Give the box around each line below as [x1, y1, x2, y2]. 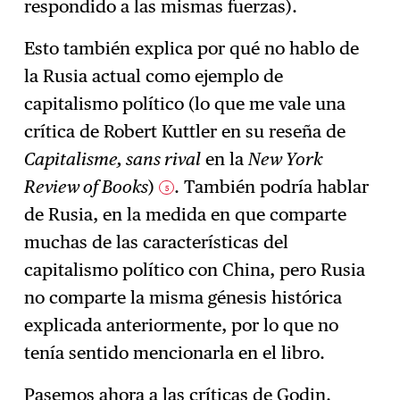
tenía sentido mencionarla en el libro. [24, 342, 326, 364]
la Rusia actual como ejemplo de [24, 65, 284, 87]
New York [248, 148, 323, 171]
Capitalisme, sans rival [24, 148, 202, 171]
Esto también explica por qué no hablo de [24, 37, 360, 60]
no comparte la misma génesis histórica [24, 287, 343, 309]
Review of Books [24, 176, 149, 198]
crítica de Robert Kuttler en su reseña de [24, 121, 346, 143]
